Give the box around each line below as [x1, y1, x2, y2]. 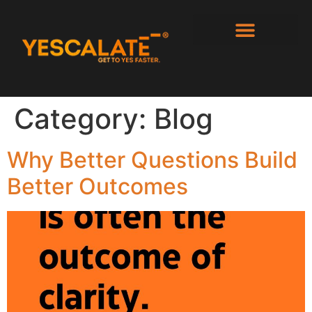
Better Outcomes [7, 172, 188, 200]
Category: [14, 101, 154, 136]
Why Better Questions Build [7, 146, 297, 173]
